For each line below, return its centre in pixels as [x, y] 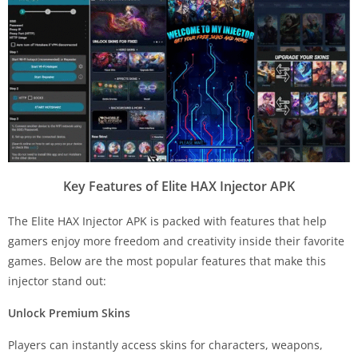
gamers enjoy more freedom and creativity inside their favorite [176, 241]
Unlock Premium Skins [69, 313]
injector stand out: [57, 281]
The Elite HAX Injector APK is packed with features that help [167, 221]
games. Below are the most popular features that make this [167, 261]
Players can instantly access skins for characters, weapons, [165, 345]
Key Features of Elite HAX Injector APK [179, 187]
